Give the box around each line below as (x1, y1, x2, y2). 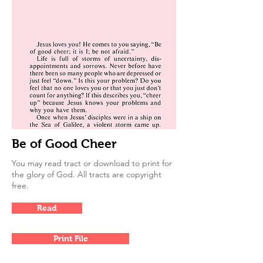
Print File (53, 234, 88, 243)
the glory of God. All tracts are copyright (12, 169, 161, 180)
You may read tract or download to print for (12, 158, 172, 168)
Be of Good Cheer (12, 137, 117, 150)
